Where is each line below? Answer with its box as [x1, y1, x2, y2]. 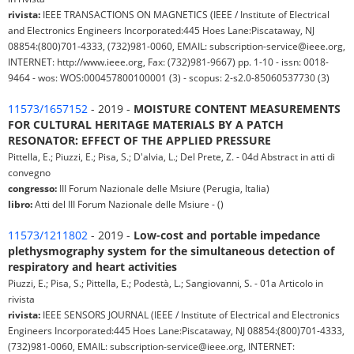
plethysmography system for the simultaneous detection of [8, 243, 334, 259]
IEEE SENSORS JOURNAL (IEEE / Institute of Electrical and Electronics [40, 308, 340, 322]
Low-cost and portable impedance [134, 228, 320, 243]
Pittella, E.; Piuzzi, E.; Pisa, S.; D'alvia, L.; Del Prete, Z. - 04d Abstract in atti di [8, 150, 335, 164]
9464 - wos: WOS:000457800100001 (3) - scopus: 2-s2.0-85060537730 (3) [8, 71, 330, 85]
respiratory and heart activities [8, 259, 177, 275]
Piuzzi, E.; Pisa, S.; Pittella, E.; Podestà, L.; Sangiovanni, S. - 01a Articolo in [8, 277, 323, 290]
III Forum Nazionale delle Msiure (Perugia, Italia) [57, 182, 269, 195]
